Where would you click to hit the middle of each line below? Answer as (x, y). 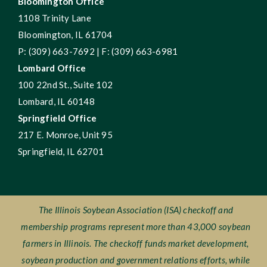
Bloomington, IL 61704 (65, 35)
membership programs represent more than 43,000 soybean (136, 227)
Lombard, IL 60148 (56, 102)
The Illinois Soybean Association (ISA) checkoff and (136, 210)
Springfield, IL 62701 (61, 152)
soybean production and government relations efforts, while (136, 260)
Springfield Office (57, 118)
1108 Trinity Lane (54, 18)
